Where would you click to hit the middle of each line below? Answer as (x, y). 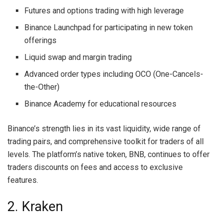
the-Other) (42, 87)
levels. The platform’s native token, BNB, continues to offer (109, 154)
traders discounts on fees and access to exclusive (95, 167)
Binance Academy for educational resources (101, 104)
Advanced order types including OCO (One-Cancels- (114, 74)
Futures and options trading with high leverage (104, 10)
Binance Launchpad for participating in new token (109, 27)
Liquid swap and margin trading (78, 57)
